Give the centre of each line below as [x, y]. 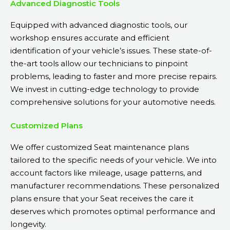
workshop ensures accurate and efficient [90, 38]
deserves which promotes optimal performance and [113, 212]
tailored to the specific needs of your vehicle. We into [113, 160]
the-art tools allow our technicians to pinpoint [99, 64]
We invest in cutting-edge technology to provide [105, 89]
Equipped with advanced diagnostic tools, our [99, 25]
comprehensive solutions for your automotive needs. [113, 102]
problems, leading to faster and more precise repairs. [114, 76]
